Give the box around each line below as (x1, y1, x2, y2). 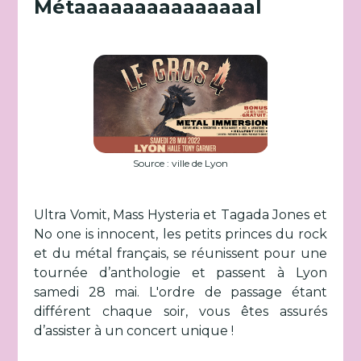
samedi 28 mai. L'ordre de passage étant (34, 284, 327, 300)
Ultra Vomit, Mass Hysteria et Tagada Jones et (34, 207, 327, 222)
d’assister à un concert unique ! (34, 323, 234, 338)
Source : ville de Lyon (133, 157, 228, 169)
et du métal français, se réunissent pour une (34, 246, 327, 261)
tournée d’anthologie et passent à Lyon (34, 265, 327, 280)
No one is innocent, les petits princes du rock (34, 226, 327, 242)
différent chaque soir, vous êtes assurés (34, 304, 327, 319)
